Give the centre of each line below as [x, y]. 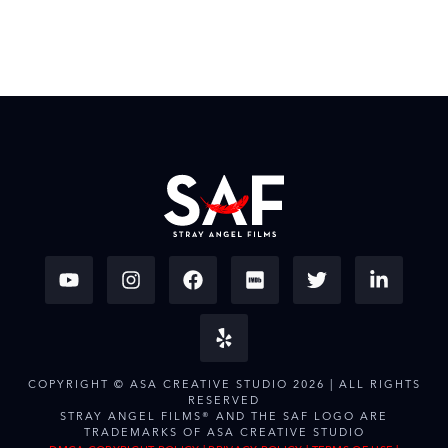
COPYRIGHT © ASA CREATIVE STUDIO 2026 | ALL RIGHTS [224, 384]
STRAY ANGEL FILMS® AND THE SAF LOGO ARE [224, 416]
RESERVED [224, 400]
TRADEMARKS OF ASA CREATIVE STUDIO [224, 432]
